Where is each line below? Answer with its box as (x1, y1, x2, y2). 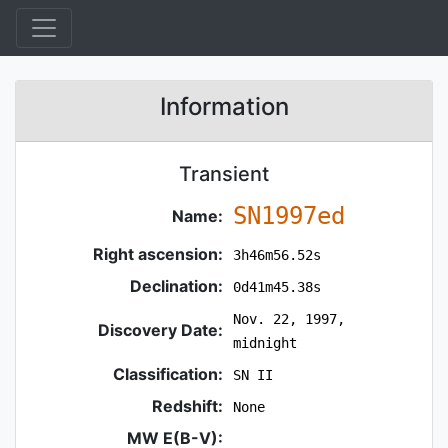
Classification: (113, 364, 224, 384)
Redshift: (152, 396, 224, 416)
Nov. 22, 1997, (232, 311, 345, 327)
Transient (179, 162, 269, 186)
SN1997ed (232, 202, 345, 230)
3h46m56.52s (232, 247, 321, 263)
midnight (232, 335, 297, 351)
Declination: (130, 276, 224, 296)
